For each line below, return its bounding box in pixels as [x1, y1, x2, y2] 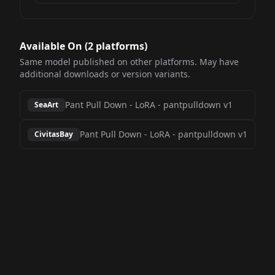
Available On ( [20, 39, 88, 53]
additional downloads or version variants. [20, 68, 190, 80]
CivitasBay [34, 129, 73, 139]
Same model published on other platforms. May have [20, 56, 239, 68]
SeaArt [34, 99, 58, 110]
